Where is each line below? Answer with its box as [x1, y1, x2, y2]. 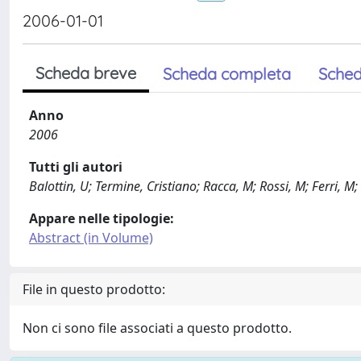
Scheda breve [35, 63, 136, 83]
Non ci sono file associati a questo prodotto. [23, 319, 292, 337]
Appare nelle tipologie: [29, 210, 174, 227]
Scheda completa [163, 64, 291, 84]
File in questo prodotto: [23, 280, 165, 298]
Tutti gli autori [29, 158, 122, 176]
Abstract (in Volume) [29, 229, 153, 247]
